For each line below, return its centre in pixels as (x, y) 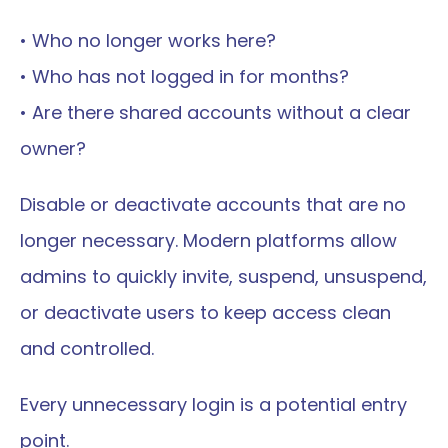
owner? (53, 148)
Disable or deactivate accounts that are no (213, 204)
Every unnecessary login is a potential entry (213, 404)
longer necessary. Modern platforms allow (208, 240)
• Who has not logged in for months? (184, 76)
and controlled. (87, 348)
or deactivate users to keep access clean (205, 312)
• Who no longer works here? (148, 40)
